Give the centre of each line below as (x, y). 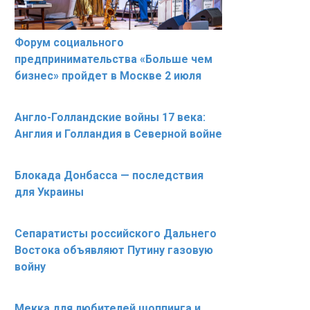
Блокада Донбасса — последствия (109, 175)
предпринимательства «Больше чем (113, 59)
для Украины (49, 192)
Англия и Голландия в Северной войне (118, 134)
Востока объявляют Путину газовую (114, 250)
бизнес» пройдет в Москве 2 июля (108, 76)
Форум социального (69, 43)
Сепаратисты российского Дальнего (116, 234)
